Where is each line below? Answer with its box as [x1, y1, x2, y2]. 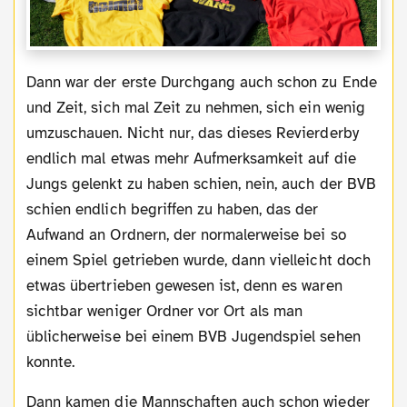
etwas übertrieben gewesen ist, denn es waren [26, 276, 342, 296]
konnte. [26, 352, 75, 372]
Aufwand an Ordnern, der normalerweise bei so [26, 225, 346, 245]
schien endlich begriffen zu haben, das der [26, 200, 319, 220]
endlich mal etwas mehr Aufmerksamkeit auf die [26, 149, 356, 169]
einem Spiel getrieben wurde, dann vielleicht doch [26, 251, 371, 271]
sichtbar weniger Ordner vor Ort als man [26, 302, 303, 322]
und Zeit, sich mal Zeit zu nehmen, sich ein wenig [26, 98, 365, 118]
